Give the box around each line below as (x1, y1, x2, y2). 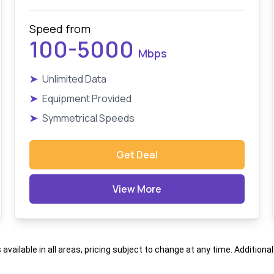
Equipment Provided (42, 92, 131, 105)
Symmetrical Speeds (42, 111, 135, 125)
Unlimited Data (42, 72, 106, 86)
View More (112, 182, 161, 196)
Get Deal (116, 148, 158, 161)
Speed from (29, 21, 91, 36)
